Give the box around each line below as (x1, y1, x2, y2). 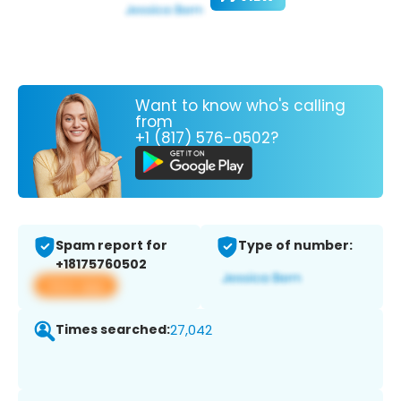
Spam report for (55, 236, 167, 255)
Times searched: (55, 320, 170, 339)
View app (45, 276, 107, 295)
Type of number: (238, 236, 353, 255)
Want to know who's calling (135, 94, 346, 116)
